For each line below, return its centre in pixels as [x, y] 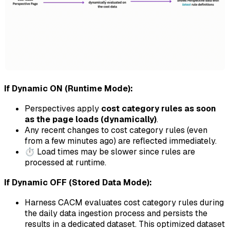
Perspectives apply [63, 108]
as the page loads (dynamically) [91, 119]
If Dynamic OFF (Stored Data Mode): [78, 182]
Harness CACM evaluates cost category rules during [124, 202]
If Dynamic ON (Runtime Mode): [69, 88]
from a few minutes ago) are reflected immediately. [121, 141]
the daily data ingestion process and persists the [116, 213]
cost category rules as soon [159, 108]
